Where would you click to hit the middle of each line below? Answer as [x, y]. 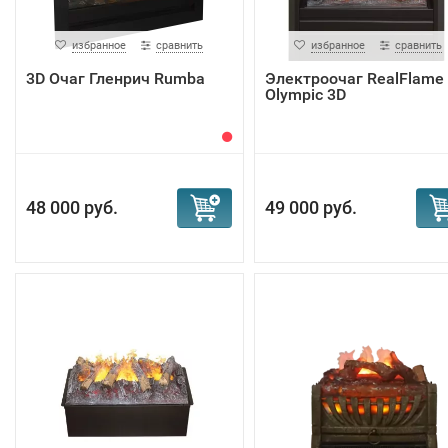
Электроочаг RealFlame [354, 78]
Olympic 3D [305, 94]
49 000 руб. [310, 207]
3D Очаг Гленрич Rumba [115, 78]
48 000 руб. [72, 207]
